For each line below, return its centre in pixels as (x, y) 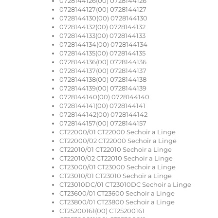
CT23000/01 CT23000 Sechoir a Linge (118, 167)
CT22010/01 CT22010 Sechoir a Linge (116, 149)
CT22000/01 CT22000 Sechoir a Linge (118, 132)
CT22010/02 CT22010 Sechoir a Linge (116, 158)
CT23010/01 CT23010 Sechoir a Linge (116, 175)
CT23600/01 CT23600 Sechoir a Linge (117, 193)
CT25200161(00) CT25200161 (102, 210)
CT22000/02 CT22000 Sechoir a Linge (118, 140)
